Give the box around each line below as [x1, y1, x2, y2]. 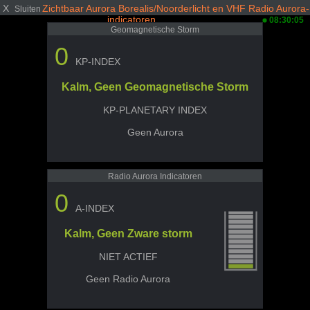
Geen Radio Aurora [86, 273, 171, 284]
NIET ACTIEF [98, 251, 158, 262]
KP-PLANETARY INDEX [103, 104, 207, 116]
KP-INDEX [75, 56, 120, 67]
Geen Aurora [127, 127, 183, 138]
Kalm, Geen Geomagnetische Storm [62, 81, 248, 93]
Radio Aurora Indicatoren [108, 172, 202, 181]
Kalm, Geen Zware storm [64, 228, 192, 239]
